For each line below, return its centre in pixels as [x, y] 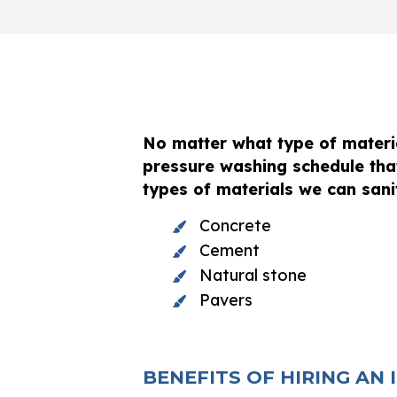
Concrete [235, 226]
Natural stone [253, 276]
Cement [230, 251]
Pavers [226, 300]
